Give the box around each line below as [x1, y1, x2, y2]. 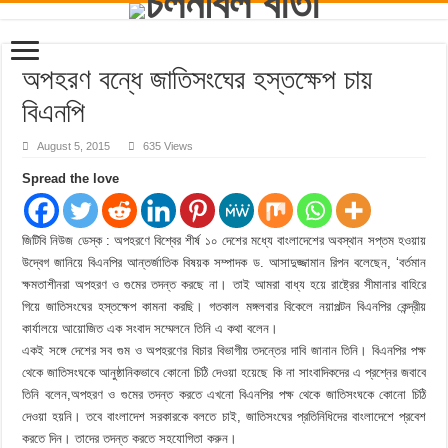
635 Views [143, 140, 194, 152]
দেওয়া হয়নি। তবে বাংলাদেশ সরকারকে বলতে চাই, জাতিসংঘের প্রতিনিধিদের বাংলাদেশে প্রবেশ [22, 409, 426, 424]
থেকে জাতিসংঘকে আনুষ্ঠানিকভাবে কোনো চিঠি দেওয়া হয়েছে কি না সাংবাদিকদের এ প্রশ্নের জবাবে [22, 365, 426, 380]
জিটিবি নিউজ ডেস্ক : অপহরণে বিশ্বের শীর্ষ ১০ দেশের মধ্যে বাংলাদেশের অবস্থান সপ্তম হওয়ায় [22, 233, 426, 248]
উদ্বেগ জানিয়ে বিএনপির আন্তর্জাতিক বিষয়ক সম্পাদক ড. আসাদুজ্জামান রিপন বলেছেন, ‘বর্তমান [22, 255, 426, 270]
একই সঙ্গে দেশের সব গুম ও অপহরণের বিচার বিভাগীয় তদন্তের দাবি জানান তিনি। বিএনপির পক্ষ [22, 343, 426, 358]
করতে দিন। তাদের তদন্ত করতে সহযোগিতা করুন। [22, 431, 238, 446]
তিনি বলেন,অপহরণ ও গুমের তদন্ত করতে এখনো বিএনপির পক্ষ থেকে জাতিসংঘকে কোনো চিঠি [22, 387, 426, 402]
